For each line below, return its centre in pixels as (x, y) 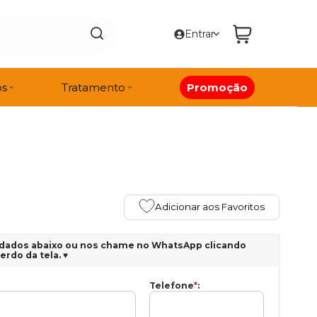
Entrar (200, 34)
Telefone (172, 285)
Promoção (218, 87)
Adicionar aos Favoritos (210, 207)
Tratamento (94, 87)
